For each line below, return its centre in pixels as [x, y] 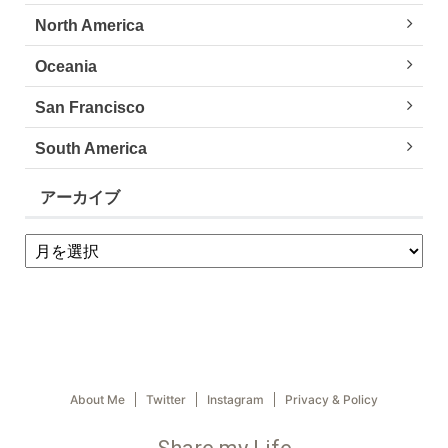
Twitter [166, 399]
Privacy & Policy [331, 399]
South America [91, 148]
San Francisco [90, 107]
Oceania [66, 66]
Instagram [235, 399]
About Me [97, 399]
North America [89, 25]
